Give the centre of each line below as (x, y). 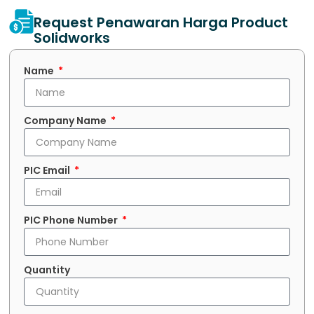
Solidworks (72, 38)
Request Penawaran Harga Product (161, 23)
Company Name (67, 121)
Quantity (47, 270)
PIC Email (48, 171)
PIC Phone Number (72, 220)
